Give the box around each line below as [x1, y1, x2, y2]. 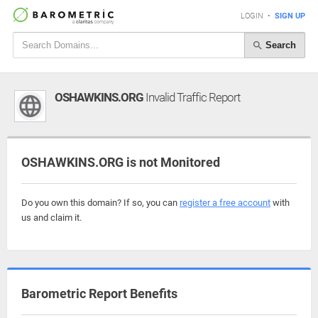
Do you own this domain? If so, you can [21, 197, 180, 208]
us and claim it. [21, 212, 82, 223]
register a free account [180, 197, 270, 208]
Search [263, 39, 296, 50]
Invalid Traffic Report [143, 90, 240, 104]
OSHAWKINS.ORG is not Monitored [21, 155, 220, 170]
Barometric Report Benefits [21, 286, 177, 301]
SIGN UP [275, 11, 305, 21]
